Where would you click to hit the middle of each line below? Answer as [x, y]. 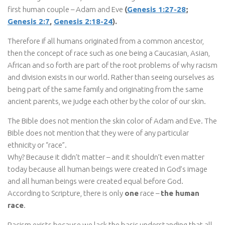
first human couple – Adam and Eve [66, 9]
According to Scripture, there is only [66, 193]
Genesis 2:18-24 [83, 21]
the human [180, 193]
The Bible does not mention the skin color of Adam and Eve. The [112, 121]
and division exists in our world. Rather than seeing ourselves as [111, 77]
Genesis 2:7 [29, 21]
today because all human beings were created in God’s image [107, 169]
